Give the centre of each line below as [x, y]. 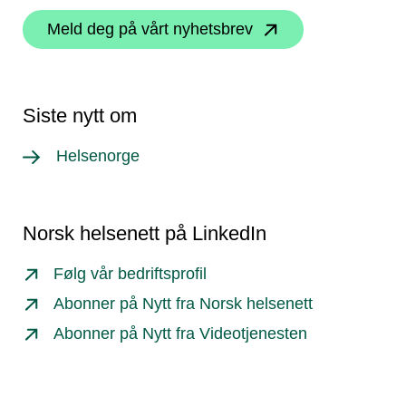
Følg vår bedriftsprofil [130, 274]
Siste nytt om [80, 116]
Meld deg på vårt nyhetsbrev [150, 29]
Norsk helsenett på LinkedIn [145, 233]
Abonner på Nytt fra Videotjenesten [181, 333]
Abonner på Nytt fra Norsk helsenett [184, 304]
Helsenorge [97, 156]
